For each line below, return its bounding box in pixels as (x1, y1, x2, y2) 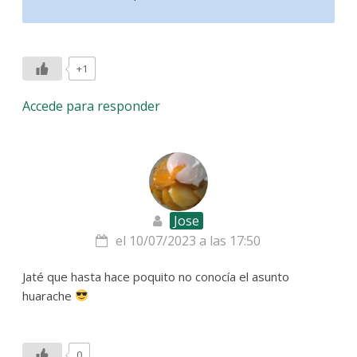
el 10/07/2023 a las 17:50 (116, 231, 261, 249)
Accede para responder (22, 96, 161, 115)
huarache (22, 287, 76, 304)
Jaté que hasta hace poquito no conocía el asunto (22, 268, 290, 284)
